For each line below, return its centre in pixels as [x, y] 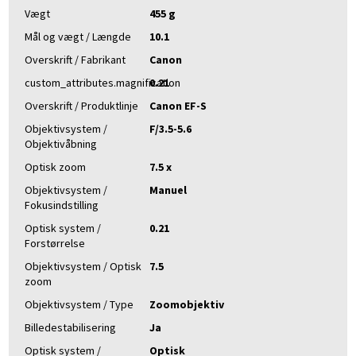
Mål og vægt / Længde [78, 37]
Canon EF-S [178, 106]
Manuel [168, 190]
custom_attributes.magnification [103, 83]
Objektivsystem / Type [79, 305]
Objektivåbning [61, 144]
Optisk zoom [55, 167]
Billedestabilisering [70, 328]
